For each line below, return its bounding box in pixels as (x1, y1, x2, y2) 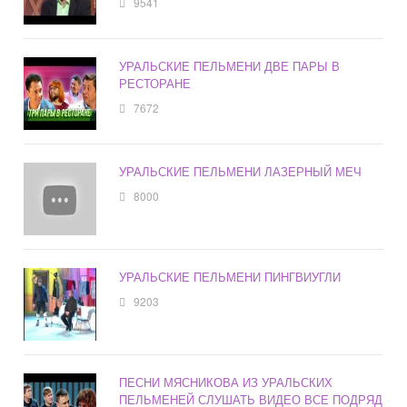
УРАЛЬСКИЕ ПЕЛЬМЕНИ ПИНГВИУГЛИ (119, 268, 342, 286)
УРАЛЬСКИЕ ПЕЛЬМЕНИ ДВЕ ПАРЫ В (119, 57, 341, 75)
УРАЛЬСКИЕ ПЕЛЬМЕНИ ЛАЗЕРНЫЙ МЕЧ (119, 163, 362, 181)
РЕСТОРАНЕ (119, 74, 192, 93)
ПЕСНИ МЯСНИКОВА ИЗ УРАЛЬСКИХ (119, 373, 333, 392)
